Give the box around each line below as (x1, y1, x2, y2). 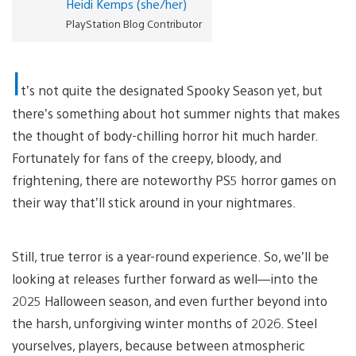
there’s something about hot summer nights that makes (12, 104, 340, 122)
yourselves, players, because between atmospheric (12, 336, 305, 354)
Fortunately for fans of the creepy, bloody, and (12, 149, 281, 166)
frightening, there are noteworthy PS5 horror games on (12, 171, 336, 188)
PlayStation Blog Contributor (65, 16, 202, 30)
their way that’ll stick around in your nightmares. (12, 193, 296, 211)
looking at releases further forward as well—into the (12, 269, 318, 287)
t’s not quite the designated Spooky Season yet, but (21, 81, 323, 99)
